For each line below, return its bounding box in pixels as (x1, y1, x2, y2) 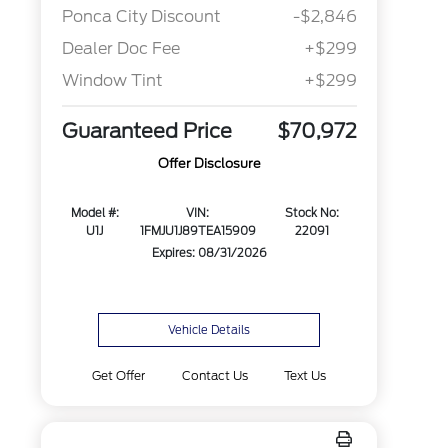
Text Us (283, 368, 326, 383)
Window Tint (61, 71, 163, 91)
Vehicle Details (168, 323, 251, 337)
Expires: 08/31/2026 (151, 246, 267, 261)
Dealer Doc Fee (61, 39, 180, 59)
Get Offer (92, 368, 146, 383)
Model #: (70, 206, 119, 221)
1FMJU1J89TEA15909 (139, 224, 256, 239)
